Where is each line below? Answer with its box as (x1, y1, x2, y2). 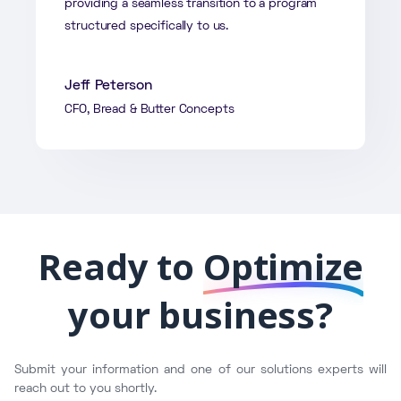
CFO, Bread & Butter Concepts (64, 103, 235, 115)
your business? (68, 289, 333, 339)
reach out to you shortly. (14, 382, 157, 395)
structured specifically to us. (64, 20, 229, 32)
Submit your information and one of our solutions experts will (14, 363, 387, 376)
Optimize (202, 241, 363, 291)
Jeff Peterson (64, 79, 152, 92)
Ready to (38, 241, 203, 291)
